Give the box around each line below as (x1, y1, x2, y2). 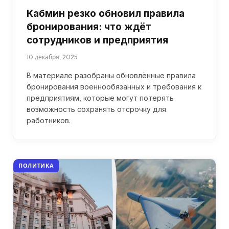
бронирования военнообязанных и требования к (27, 82, 201, 91)
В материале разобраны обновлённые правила (27, 71, 196, 80)
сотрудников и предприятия (27, 34, 168, 46)
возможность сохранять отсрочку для (27, 104, 166, 113)
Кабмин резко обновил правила (27, 7, 185, 19)
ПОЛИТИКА (18, 162, 54, 169)
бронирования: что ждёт (27, 20, 151, 33)
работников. (27, 116, 71, 125)
